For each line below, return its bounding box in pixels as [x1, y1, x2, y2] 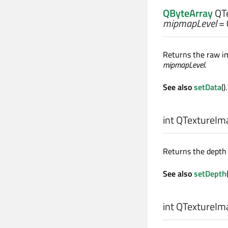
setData [194, 81, 221, 94]
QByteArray [163, 5, 213, 21]
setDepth [194, 167, 226, 180]
